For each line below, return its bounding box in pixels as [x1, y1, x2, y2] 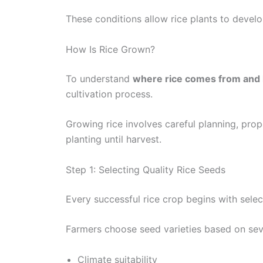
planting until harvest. [66, 133, 161, 146]
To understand [66, 72, 133, 85]
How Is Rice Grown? [66, 43, 155, 55]
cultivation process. [66, 87, 153, 100]
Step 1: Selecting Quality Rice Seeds [66, 163, 225, 176]
